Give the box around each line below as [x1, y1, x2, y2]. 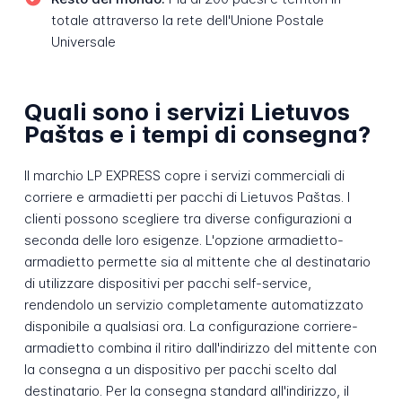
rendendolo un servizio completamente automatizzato [23, 296, 363, 314]
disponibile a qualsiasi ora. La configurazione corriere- [23, 318, 358, 336]
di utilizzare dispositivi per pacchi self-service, [23, 275, 311, 293]
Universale [50, 33, 116, 51]
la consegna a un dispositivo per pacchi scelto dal [23, 361, 336, 379]
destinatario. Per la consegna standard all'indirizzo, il [23, 382, 349, 400]
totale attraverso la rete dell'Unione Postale [50, 12, 324, 30]
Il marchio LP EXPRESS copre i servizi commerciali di [23, 167, 345, 185]
